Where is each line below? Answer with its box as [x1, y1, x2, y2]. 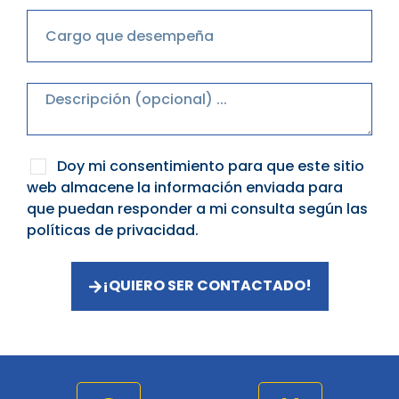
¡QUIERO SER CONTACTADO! [102, 275, 312, 297]
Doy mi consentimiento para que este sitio [57, 155, 364, 176]
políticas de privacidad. [27, 219, 199, 240]
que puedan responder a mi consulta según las [27, 198, 368, 219]
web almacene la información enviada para [27, 176, 343, 198]
